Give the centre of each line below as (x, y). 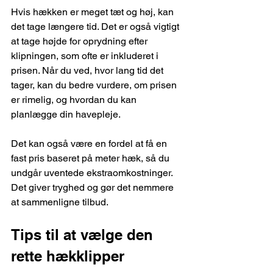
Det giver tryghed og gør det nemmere (94, 188)
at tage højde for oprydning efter (80, 41)
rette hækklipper (68, 256)
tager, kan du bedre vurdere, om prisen (95, 85)
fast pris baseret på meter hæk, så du (91, 158)
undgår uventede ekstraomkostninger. (93, 173)
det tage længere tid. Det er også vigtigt (96, 27)
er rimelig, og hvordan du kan (75, 100)
